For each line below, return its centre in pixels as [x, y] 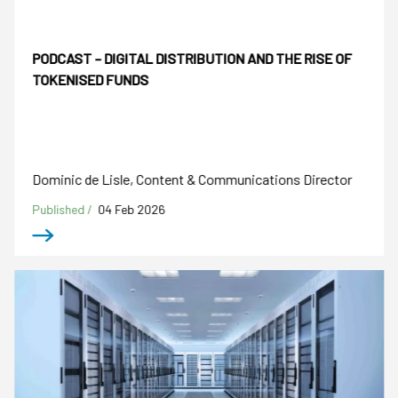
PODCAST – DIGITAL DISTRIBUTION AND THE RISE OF [192, 59]
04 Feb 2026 [132, 209]
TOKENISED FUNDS [91, 80]
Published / [64, 209]
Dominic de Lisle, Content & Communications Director [192, 179]
